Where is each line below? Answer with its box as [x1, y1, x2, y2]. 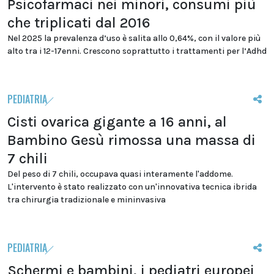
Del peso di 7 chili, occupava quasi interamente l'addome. [7, 169, 233, 179]
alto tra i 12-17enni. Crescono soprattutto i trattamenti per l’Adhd [7, 46, 267, 56]
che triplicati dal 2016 [7, 14, 150, 31]
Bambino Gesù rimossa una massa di [7, 131, 256, 149]
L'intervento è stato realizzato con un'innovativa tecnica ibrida [7, 182, 257, 192]
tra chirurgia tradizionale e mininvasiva [7, 194, 166, 205]
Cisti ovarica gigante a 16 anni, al [7, 113, 227, 130]
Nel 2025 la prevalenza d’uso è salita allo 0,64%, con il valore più [7, 33, 261, 43]
